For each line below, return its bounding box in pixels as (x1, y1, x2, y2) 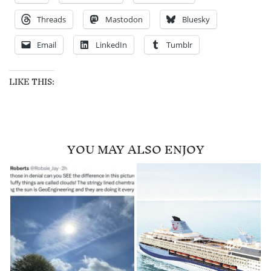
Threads (37, 13, 66, 25)
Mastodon (105, 13, 143, 25)
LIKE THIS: (9, 72, 54, 91)
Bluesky (182, 13, 210, 25)
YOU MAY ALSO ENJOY (67, 135, 204, 163)
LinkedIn (96, 39, 127, 50)
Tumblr (166, 39, 192, 50)
